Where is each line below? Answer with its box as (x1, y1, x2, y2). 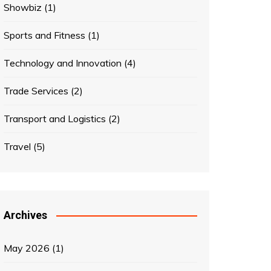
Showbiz (4, 1, 42, 13)
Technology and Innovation (4, 57, 122, 69)
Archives (4, 209, 47, 221)
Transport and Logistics (4, 113, 106, 125)
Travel (4, 140, 31, 152)
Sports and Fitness (4, 29, 85, 41)
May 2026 (4, 242, 50, 254)
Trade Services (4, 85, 68, 97)
